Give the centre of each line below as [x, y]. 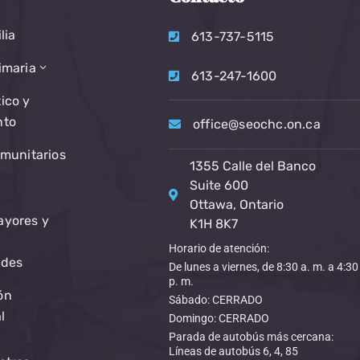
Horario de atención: [219, 248]
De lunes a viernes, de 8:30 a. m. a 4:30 [263, 267]
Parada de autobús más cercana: [251, 337]
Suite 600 [219, 185]
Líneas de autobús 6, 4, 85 [233, 351]
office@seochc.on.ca [256, 124]
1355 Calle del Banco [252, 166]
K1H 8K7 [213, 224]
